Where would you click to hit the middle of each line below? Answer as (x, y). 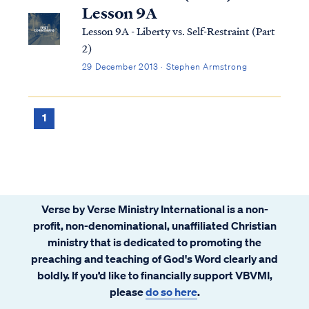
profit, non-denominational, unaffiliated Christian (154, 225)
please (127, 291)
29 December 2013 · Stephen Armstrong (165, 66)
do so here (171, 291)
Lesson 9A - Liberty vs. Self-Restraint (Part (178, 31)
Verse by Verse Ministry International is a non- (154, 209)
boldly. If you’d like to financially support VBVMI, (154, 275)
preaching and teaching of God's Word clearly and (154, 258)
